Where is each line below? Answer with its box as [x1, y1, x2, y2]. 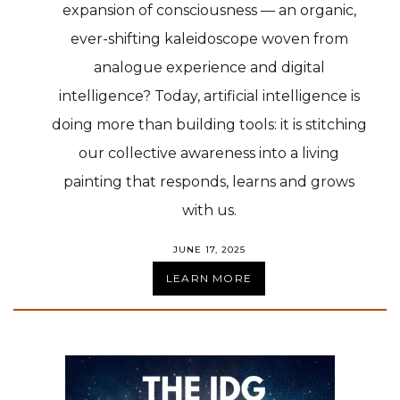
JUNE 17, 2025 [172, 243, 246, 255]
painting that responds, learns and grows [63, 172, 354, 190]
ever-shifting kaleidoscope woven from [70, 29, 348, 47]
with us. [181, 201, 237, 219]
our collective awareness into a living [79, 144, 339, 162]
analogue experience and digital [93, 58, 325, 76]
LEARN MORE [166, 271, 252, 285]
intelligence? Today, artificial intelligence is [58, 87, 360, 104]
